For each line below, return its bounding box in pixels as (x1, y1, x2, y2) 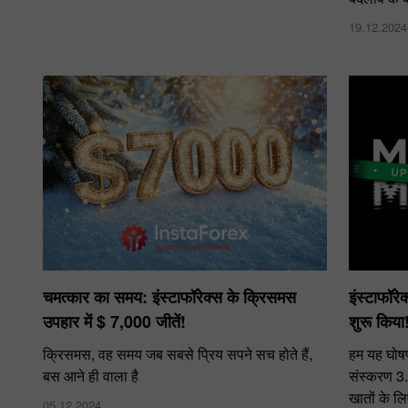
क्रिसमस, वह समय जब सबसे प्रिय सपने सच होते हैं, (43, 342, 312, 364)
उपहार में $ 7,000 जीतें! (43, 309, 186, 333)
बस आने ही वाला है (43, 364, 138, 386)
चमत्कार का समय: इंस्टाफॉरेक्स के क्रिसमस (43, 284, 296, 309)
